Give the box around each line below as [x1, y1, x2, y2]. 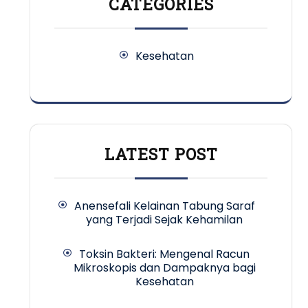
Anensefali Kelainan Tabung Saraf [74, 198, 255, 214]
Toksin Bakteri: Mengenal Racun [79, 246, 250, 263]
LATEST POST [104, 144, 218, 165]
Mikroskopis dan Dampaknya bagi [73, 260, 256, 276]
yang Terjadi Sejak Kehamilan [86, 212, 243, 228]
